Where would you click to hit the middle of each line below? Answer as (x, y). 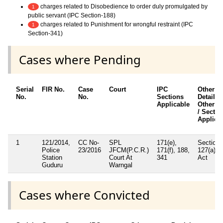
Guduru (52, 165)
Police (51, 150)
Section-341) (45, 34)
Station (52, 158)
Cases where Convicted (84, 195)
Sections (170, 97)
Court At (121, 158)
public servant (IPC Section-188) (72, 16)
